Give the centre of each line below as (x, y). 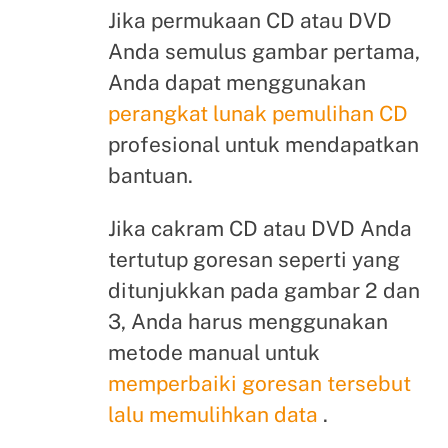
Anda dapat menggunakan (236, 82)
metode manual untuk (213, 353)
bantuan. (150, 175)
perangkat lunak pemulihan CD (257, 113)
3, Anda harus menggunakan (247, 322)
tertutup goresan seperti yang (253, 260)
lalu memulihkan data (212, 415)
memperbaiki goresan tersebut (259, 384)
